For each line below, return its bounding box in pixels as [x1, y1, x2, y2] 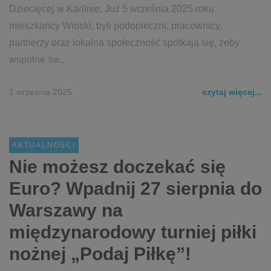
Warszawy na [9, 200, 123, 220]
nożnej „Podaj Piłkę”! [9, 244, 191, 264]
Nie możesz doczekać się [9, 157, 226, 177]
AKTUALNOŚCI [12, 141, 76, 149]
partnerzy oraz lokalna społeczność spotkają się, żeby [9, 38, 240, 48]
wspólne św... [9, 54, 67, 65]
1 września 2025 [9, 87, 72, 97]
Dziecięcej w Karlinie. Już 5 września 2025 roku [9, 4, 214, 14]
